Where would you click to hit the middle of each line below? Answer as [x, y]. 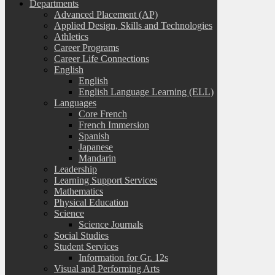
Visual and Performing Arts [107, 268]
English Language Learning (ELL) [146, 91]
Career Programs [87, 47]
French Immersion [114, 125]
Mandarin [97, 158]
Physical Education [91, 202]
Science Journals [111, 224]
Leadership [76, 169]
